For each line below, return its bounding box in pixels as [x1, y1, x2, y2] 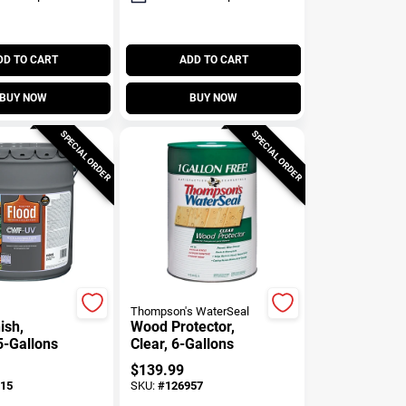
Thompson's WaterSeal [130, 304, 250, 318]
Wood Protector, [130, 317, 236, 335]
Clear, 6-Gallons [130, 334, 235, 353]
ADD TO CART [179, 53, 248, 66]
